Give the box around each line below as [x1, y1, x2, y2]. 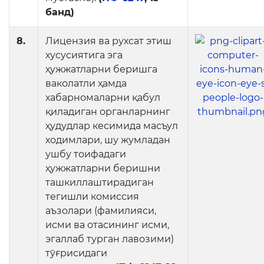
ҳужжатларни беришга [45, 64, 157, 75]
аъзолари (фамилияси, [45, 205, 156, 216]
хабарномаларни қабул [45, 92, 160, 103]
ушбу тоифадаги [45, 148, 126, 160]
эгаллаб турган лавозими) [45, 233, 174, 245]
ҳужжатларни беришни [45, 163, 160, 174]
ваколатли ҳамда [45, 78, 127, 89]
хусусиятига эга [45, 49, 123, 61]
